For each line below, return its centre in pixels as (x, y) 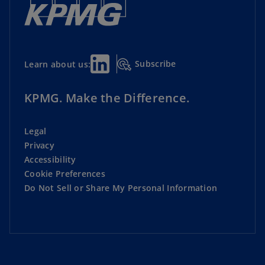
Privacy (39, 145)
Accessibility (50, 159)
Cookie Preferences (65, 174)
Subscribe (156, 64)
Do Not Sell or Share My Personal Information (121, 188)
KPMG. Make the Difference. (107, 98)
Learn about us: (58, 64)
